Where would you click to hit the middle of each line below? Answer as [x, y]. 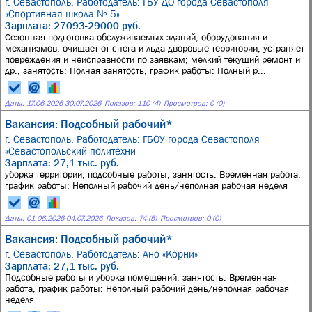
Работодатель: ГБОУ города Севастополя [168, 139]
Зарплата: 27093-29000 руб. [73, 25]
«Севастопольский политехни [70, 151]
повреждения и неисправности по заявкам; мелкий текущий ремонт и [153, 59]
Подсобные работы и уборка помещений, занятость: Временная [141, 277]
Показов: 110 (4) [132, 103]
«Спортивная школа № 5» [62, 14]
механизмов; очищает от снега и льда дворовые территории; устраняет [155, 48]
